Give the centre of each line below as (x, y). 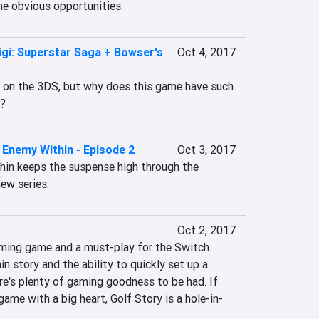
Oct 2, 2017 (206, 230)
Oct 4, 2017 (206, 52)
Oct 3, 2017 (206, 150)
